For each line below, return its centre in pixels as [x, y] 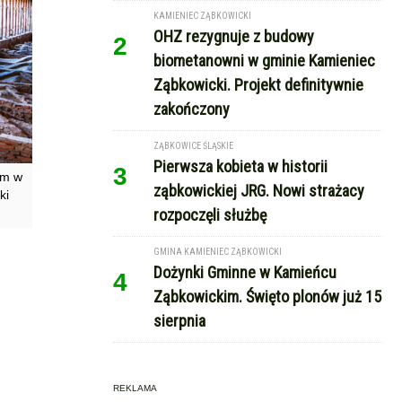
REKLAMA [135, 388]
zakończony [192, 109]
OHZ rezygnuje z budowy [234, 36]
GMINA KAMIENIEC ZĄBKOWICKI [218, 252]
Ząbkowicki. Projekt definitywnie [258, 85]
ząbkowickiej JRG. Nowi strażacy [259, 191]
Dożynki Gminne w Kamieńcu [245, 272]
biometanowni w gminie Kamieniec [264, 61]
